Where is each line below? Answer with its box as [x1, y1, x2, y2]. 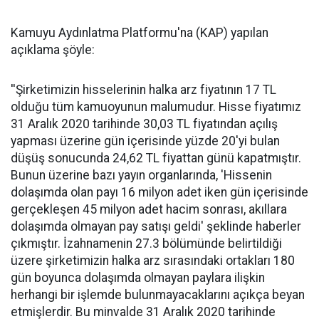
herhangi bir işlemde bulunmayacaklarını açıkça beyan [11, 287, 305, 302]
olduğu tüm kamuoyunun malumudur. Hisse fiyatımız [11, 99, 301, 114]
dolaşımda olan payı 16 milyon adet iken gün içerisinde [11, 184, 308, 199]
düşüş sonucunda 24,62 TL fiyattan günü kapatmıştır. [11, 150, 301, 165]
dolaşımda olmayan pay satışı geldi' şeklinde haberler [11, 219, 301, 234]
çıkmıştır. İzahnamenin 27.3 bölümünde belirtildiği [11, 236, 282, 251]
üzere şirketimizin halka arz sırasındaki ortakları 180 [11, 253, 295, 268]
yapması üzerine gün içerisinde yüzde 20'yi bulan [11, 133, 280, 148]
